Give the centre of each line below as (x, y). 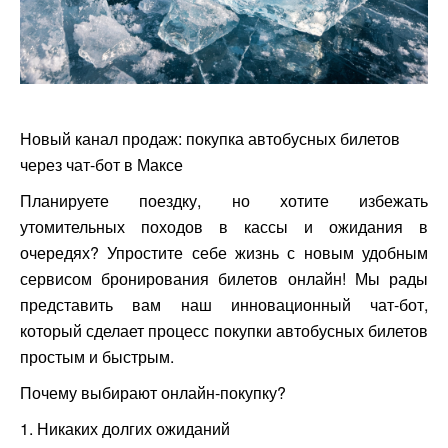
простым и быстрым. (97, 356)
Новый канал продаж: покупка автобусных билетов (210, 138)
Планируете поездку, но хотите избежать (224, 200)
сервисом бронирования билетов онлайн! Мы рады (224, 278)
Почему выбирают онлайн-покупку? (153, 392)
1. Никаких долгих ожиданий (125, 428)
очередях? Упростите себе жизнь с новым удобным (224, 252)
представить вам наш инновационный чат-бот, (224, 304)
